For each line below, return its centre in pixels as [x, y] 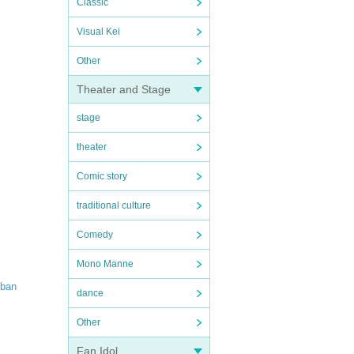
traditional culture [114, 205]
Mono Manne [105, 264]
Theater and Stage [124, 89]
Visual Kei [98, 32]
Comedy [95, 235]
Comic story [102, 176]
